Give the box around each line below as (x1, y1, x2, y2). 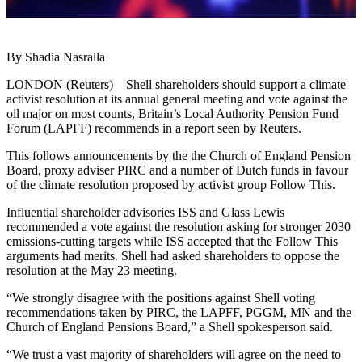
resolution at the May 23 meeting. (6, 263, 177, 278)
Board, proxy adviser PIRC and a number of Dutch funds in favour (6, 163, 348, 178)
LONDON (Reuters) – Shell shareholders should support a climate (6, 78, 346, 92)
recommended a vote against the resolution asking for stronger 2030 (6, 220, 351, 234)
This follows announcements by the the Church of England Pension (6, 149, 351, 163)
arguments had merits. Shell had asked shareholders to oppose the (6, 249, 339, 263)
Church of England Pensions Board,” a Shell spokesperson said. (6, 320, 333, 335)
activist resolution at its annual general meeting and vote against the (6, 92, 347, 107)
